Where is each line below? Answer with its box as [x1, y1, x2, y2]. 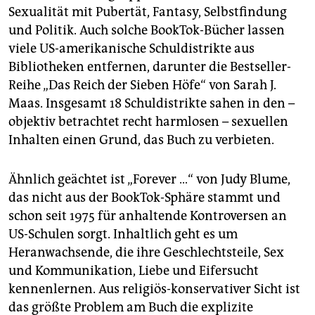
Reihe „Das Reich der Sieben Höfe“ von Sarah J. [8, 77, 276, 94]
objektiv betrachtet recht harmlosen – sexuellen [8, 114, 288, 130]
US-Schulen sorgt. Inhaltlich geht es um [8, 226, 238, 243]
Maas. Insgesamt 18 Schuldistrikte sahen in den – [8, 96, 295, 112]
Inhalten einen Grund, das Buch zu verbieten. [8, 132, 274, 148]
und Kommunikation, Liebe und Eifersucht [8, 263, 259, 279]
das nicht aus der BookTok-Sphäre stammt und [8, 190, 281, 206]
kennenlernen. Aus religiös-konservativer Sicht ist [8, 281, 300, 297]
